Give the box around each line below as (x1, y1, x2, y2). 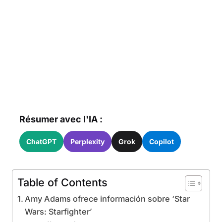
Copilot (149, 137, 174, 146)
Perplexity (70, 137, 105, 146)
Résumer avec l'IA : (19, 114, 103, 124)
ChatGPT (26, 137, 56, 146)
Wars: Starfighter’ (25, 207, 93, 217)
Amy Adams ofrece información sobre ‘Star (25, 194, 190, 204)
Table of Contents (17, 176, 108, 189)
